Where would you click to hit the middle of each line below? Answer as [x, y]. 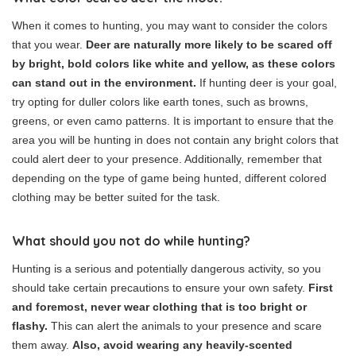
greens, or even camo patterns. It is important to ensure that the [173, 121]
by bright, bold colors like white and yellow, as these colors [174, 64]
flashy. [30, 326]
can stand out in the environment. [104, 83]
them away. [42, 345]
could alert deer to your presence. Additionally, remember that [167, 159]
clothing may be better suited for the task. [116, 197]
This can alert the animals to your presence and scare [185, 326]
